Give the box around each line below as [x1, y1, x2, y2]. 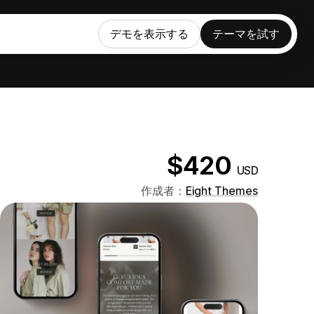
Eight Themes [186, 184, 258, 198]
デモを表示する [110, 27, 189, 41]
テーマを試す [212, 27, 280, 41]
